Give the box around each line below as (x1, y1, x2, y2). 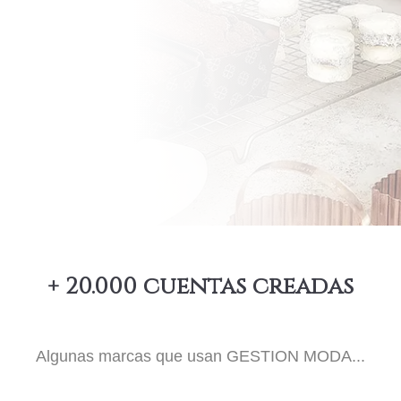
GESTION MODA (226, 347, 352, 365)
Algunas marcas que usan (36, 347, 226, 365)
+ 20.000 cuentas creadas (47, 271, 354, 303)
